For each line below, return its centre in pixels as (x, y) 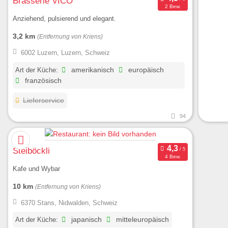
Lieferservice (44, 100)
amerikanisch (92, 70)
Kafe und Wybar (36, 169)
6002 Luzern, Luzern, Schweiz (65, 52)
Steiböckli (31, 150)
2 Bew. (173, 7)
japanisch (86, 220)
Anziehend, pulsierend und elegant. (64, 19)
